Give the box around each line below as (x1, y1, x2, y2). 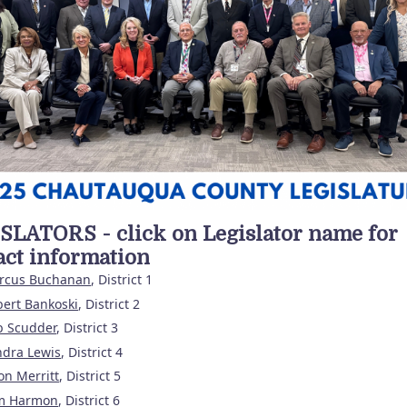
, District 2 (78, 294, 140, 313)
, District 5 (59, 367, 121, 385)
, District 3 (56, 319, 118, 337)
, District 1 (91, 270, 153, 288)
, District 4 (61, 342, 123, 361)
